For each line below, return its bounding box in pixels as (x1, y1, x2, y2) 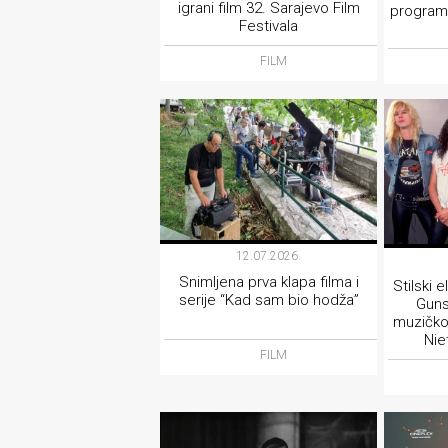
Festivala (239, 17, 299, 36)
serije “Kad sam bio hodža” (178, 291, 359, 310)
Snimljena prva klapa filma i (178, 273, 359, 292)
